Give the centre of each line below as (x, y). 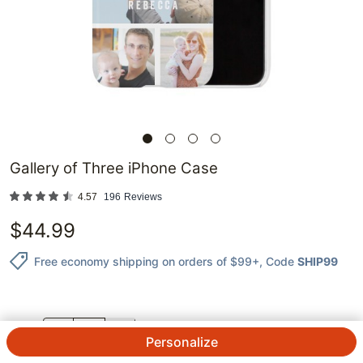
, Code (277, 261)
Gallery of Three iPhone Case (114, 169)
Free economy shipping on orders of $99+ (147, 261)
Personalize (181, 342)
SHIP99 (318, 261)
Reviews (143, 197)
